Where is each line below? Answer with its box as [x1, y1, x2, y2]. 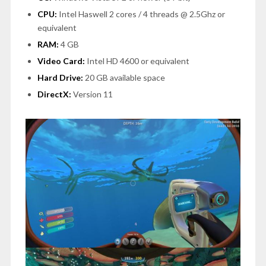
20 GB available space [84, 72, 165, 83]
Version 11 [72, 88, 113, 99]
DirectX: [37, 88, 73, 99]
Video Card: [37, 55, 87, 66]
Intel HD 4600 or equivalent [86, 55, 189, 66]
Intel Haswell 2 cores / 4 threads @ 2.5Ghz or [56, 8, 225, 19]
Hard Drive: [37, 72, 85, 83]
